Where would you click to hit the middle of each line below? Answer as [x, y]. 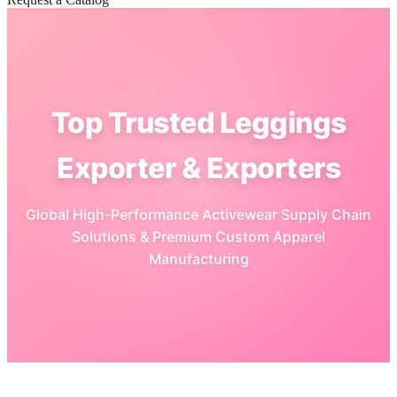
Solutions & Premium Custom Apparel [198, 237]
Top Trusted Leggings [198, 123]
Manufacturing [198, 259]
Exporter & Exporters [198, 168]
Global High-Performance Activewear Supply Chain [198, 214]
